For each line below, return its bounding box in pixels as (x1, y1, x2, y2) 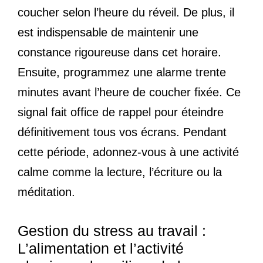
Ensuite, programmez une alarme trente (18, 65, 226, 79)
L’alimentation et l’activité (18, 240, 184, 257)
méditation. (18, 185, 75, 198)
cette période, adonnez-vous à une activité (18, 145, 239, 159)
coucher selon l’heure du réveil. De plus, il (18, 5, 234, 19)
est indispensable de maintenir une (18, 25, 198, 39)
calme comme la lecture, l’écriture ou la (18, 165, 222, 178)
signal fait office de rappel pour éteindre (18, 105, 224, 119)
